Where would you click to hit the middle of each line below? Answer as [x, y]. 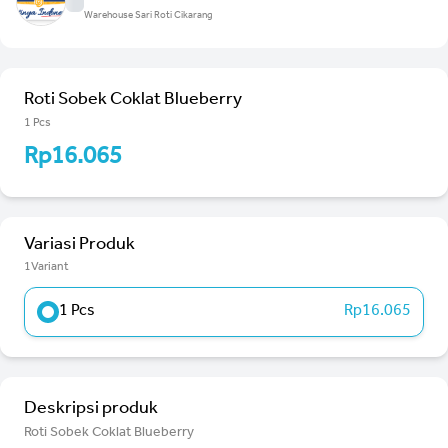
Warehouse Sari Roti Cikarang [148, 15]
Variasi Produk [79, 245]
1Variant [46, 267]
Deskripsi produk [91, 409]
